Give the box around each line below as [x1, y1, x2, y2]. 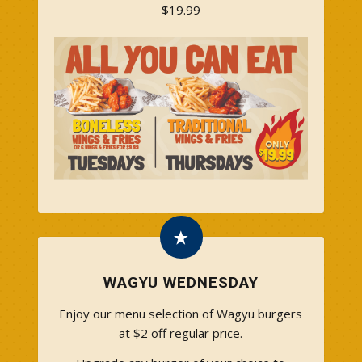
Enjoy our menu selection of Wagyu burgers [59, 305, 303, 322]
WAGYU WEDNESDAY [103, 274, 259, 293]
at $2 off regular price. [119, 325, 243, 342]
